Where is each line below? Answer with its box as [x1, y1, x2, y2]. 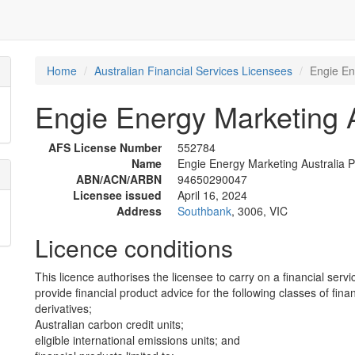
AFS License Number [48, 139, 162, 155]
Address [116, 203, 162, 219]
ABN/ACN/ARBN [76, 171, 162, 187]
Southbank [177, 203, 231, 219]
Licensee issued [73, 187, 162, 203]
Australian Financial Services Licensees [94, 63, 292, 78]
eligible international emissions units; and [35, 332, 240, 348]
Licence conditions [35, 231, 233, 265]
